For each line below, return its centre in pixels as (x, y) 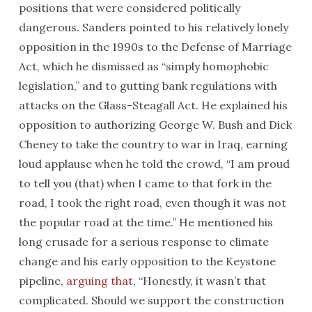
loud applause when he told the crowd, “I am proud (154, 164)
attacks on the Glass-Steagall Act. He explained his (153, 105)
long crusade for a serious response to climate (143, 242)
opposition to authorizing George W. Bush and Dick (155, 125)
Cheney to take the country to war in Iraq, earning (153, 144)
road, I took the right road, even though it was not (152, 203)
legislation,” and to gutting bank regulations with (148, 86)
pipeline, (42, 281)
